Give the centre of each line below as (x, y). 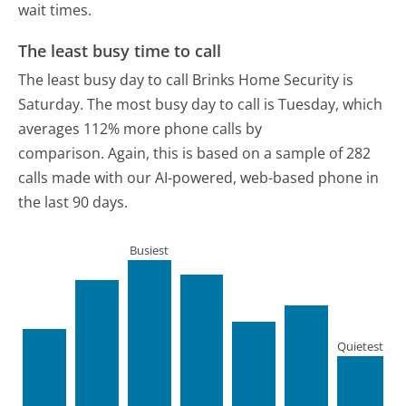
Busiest (150, 250)
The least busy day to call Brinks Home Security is (186, 79)
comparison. (62, 153)
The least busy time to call (120, 51)
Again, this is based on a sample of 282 (240, 153)
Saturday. (51, 104)
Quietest (360, 346)
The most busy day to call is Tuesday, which (235, 104)
